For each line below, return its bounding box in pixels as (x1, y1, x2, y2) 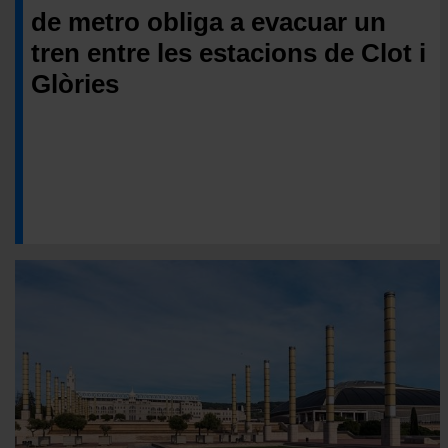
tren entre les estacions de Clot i (31, 37, 426, 68)
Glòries (31, 68, 119, 99)
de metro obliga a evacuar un (31, 6, 386, 37)
